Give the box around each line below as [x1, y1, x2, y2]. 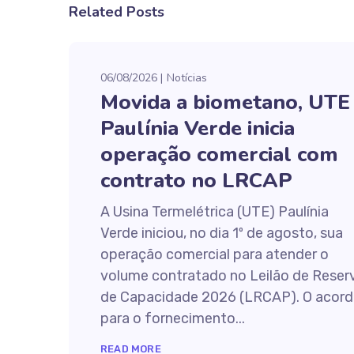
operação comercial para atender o [100, 246, 329, 263]
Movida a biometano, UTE [100, 88, 350, 116]
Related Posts [69, 2, 164, 21]
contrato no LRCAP [100, 167, 292, 194]
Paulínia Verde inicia [100, 115, 295, 142]
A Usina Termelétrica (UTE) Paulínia [100, 203, 329, 220]
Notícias [167, 70, 207, 85]
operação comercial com [100, 141, 338, 168]
